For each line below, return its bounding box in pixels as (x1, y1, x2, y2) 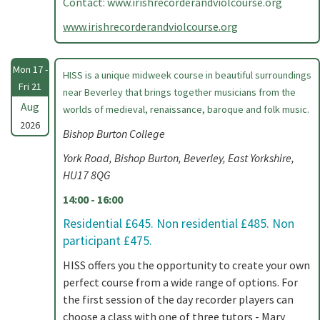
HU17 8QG (63, 168, 110, 182)
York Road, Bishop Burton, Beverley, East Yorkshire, (63, 151, 294, 165)
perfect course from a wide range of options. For (63, 275, 298, 289)
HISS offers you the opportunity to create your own (63, 258, 310, 272)
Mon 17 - (12, 63, 48, 76)
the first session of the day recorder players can (63, 292, 294, 306)
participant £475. (63, 233, 152, 249)
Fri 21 (19, 80, 41, 93)
